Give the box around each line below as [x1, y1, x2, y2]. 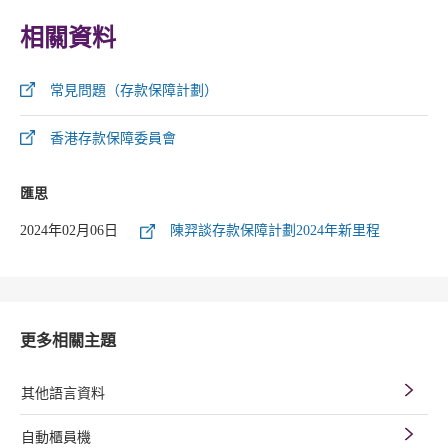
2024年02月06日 [20, 223, 118, 239]
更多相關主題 [20, 332, 116, 350]
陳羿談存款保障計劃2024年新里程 [170, 223, 380, 239]
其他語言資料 [21, 386, 105, 402]
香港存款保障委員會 [50, 131, 176, 147]
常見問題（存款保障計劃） [50, 83, 218, 99]
